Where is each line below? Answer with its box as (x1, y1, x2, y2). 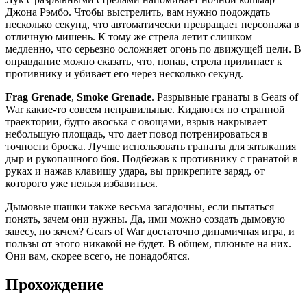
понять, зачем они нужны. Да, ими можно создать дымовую (5, 212, 285, 225)
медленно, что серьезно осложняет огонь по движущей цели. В (5, 42, 302, 55)
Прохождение (5, 275, 104, 294)
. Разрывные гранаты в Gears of (151, 90, 298, 103)
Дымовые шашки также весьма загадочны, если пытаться (5, 200, 274, 212)
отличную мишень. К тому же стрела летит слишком (5, 30, 252, 42)
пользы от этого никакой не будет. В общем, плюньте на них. (5, 237, 291, 249)
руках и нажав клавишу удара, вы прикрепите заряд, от (5, 164, 265, 177)
